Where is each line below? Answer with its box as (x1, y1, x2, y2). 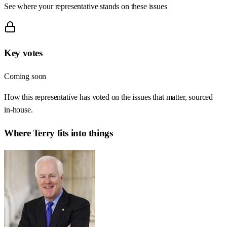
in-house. (4, 105, 33, 115)
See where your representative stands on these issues (4, 2, 167, 11)
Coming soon (4, 72, 47, 81)
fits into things (54, 127, 113, 138)
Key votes (4, 48, 43, 59)
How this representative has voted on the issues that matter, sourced (4, 93, 213, 102)
